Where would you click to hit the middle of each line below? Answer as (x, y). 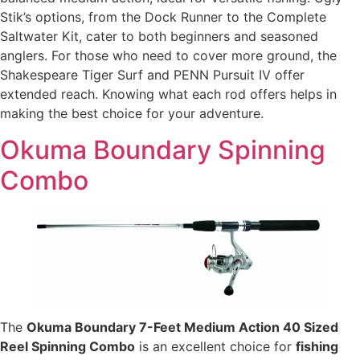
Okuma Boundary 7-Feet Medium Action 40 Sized (182, 327)
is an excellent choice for (215, 346)
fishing (317, 346)
